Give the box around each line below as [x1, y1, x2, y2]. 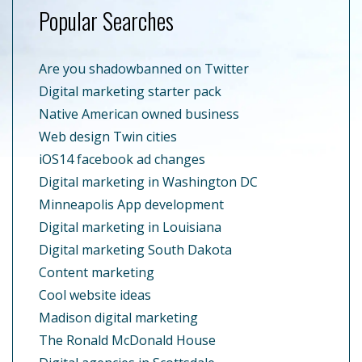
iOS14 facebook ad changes [39, 149, 205, 168]
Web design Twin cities [39, 127, 177, 145]
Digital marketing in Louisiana [39, 217, 221, 236]
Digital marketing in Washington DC [39, 172, 258, 191]
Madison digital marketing [39, 308, 198, 326]
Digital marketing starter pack [39, 82, 221, 100]
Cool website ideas [39, 285, 151, 304]
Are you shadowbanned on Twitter [39, 59, 249, 78]
